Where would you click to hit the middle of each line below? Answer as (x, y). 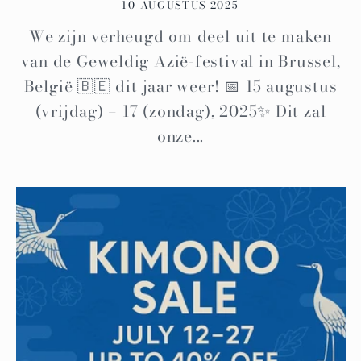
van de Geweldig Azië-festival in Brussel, (180, 61)
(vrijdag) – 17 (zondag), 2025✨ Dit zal (180, 111)
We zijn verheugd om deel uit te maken (180, 36)
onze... (180, 136)
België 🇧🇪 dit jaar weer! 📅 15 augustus (180, 86)
